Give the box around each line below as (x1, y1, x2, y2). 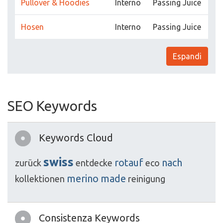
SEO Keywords (7, 98, 97, 113)
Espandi (173, 52, 202, 61)
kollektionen (15, 174, 65, 184)
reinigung (128, 174, 165, 184)
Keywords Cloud (39, 132, 113, 143)
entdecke (76, 158, 112, 168)
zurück (15, 158, 41, 168)
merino (67, 173, 99, 184)
